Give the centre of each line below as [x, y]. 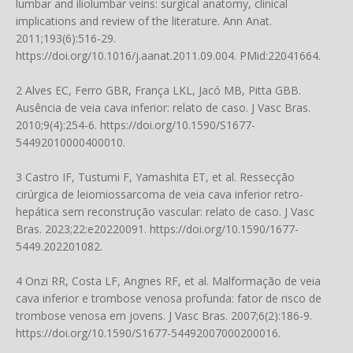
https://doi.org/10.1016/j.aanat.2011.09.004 [125, 56]
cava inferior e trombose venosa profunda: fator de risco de [169, 298]
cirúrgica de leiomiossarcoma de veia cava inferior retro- [160, 194]
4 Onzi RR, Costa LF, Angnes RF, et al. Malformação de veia [168, 281]
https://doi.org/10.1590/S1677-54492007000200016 [147, 333]
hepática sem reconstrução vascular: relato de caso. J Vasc [165, 212]
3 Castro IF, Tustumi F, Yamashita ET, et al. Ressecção [155, 177]
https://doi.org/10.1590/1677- [224, 229]
